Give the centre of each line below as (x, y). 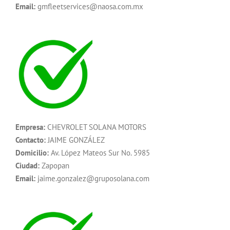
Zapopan (54, 166)
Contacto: (31, 140)
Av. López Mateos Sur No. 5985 (99, 153)
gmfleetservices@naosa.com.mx (89, 7)
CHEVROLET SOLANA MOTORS (96, 127)
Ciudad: (27, 166)
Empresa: (30, 127)
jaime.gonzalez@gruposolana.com (92, 179)
